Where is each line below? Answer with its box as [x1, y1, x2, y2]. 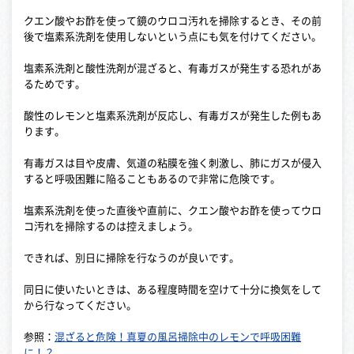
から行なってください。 [24, 299, 137, 311]
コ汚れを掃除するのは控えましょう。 [24, 220, 198, 232]
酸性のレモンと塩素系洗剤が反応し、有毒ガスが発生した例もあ [24, 110, 322, 121]
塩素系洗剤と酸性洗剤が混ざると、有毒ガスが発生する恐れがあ [24, 62, 322, 73]
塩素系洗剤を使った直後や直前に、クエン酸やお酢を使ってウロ [24, 205, 322, 216]
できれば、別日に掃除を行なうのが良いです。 [24, 252, 239, 263]
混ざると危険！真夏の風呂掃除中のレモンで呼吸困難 [55, 331, 301, 342]
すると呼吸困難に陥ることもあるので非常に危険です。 [24, 173, 281, 184]
